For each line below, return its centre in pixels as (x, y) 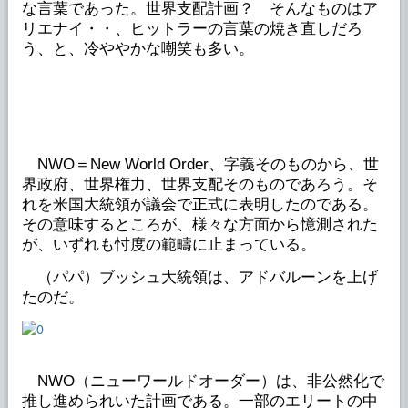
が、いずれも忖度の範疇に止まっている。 (168, 244)
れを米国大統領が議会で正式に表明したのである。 (199, 204)
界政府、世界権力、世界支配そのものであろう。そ (199, 184)
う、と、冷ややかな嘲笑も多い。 (138, 48)
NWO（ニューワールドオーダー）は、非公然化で (203, 382)
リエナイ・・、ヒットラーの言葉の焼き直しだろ (192, 28)
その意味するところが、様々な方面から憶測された (199, 224)
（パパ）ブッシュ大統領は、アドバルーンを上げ (199, 277)
